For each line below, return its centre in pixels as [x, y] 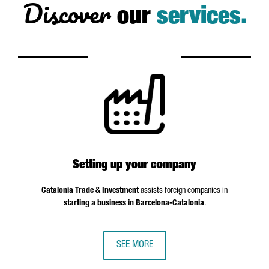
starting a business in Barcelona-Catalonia [134, 204]
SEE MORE [134, 246]
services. [201, 18]
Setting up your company [134, 166]
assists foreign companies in [183, 191]
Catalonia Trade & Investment [90, 191]
